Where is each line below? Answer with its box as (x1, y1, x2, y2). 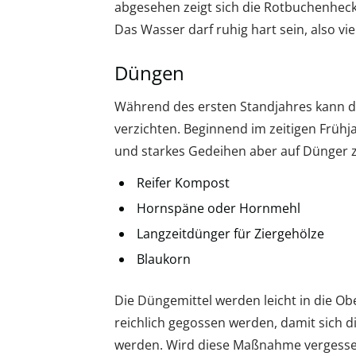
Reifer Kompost (137, 173, 230, 192)
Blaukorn (137, 250, 191, 268)
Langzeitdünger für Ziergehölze (137, 224, 324, 242)
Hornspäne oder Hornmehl (137, 199, 300, 217)
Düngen (114, 59, 184, 86)
